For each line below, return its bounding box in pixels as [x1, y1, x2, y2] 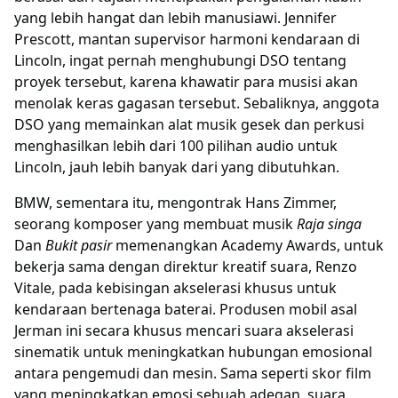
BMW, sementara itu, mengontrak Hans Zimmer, [14, 192, 337, 212]
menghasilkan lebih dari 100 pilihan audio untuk [14, 135, 338, 155]
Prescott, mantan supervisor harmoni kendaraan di [14, 28, 360, 49]
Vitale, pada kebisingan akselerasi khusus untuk [14, 277, 337, 298]
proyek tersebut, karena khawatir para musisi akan [14, 71, 358, 92]
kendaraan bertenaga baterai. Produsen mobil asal [14, 298, 357, 319]
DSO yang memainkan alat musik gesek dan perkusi [14, 114, 364, 134]
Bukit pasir [45, 235, 112, 255]
